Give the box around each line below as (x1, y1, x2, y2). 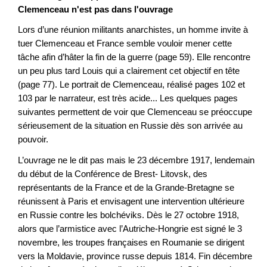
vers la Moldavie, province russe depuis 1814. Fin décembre (18, 250, 252, 261)
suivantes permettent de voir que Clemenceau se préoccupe (18, 107, 252, 117)
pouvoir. (18, 134, 48, 145)
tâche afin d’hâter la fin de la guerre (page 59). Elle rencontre (18, 52, 250, 63)
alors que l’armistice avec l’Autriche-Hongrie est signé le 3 (18, 223, 242, 234)
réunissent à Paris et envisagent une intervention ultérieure (18, 195, 244, 206)
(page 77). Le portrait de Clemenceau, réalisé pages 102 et (18, 79, 245, 90)
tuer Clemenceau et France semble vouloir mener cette (18, 38, 232, 49)
